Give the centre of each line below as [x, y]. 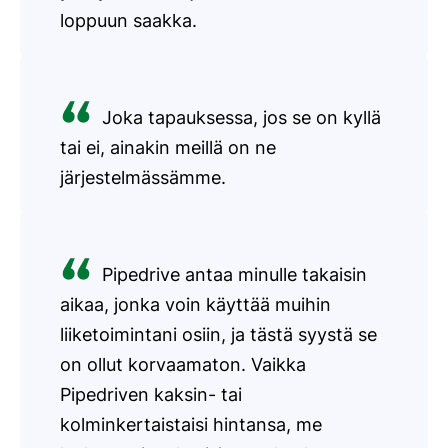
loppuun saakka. [128, 20]
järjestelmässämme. [143, 177]
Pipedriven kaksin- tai [151, 394]
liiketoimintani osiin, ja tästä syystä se [218, 334]
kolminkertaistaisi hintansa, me [191, 424]
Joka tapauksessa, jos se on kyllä [241, 117]
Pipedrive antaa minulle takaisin [234, 274]
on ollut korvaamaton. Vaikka [183, 364]
